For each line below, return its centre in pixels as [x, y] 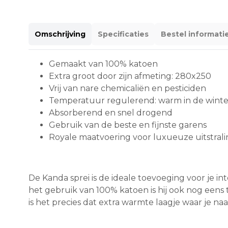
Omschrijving [60, 34]
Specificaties [123, 34]
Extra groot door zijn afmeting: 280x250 [130, 76]
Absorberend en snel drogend [111, 112]
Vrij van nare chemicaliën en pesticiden [127, 88]
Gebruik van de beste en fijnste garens [128, 125]
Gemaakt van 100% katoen [103, 64]
